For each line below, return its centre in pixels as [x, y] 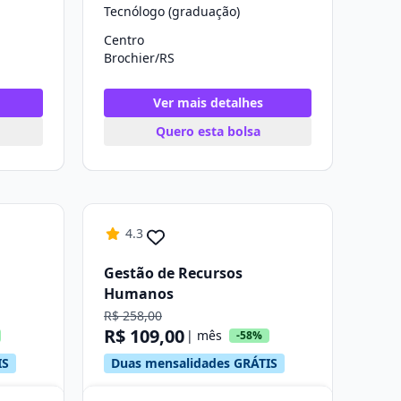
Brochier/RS [139, 58]
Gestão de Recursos [173, 273]
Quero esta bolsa [208, 131]
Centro [124, 40]
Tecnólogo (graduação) [172, 11]
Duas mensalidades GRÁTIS [194, 363]
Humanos [139, 294]
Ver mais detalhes [208, 102]
